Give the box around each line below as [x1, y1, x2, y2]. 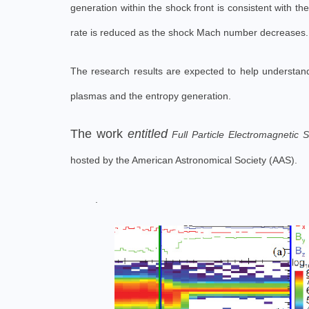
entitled [127, 127, 172, 141]
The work [70, 127, 128, 141]
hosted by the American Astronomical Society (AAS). [70, 154, 297, 166]
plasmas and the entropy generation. [70, 90, 231, 101]
